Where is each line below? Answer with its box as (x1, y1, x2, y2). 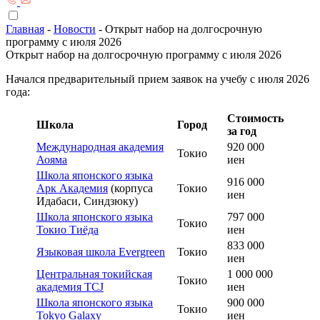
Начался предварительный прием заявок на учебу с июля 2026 (6, 73, 309, 85)
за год (227, 125, 256, 137)
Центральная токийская (36, 268, 152, 280)
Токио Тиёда (36, 224, 99, 236)
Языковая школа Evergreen (36, 246, 165, 258)
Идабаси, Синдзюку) (36, 195, 138, 207)
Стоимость (227, 112, 284, 124)
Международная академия (36, 141, 164, 153)
